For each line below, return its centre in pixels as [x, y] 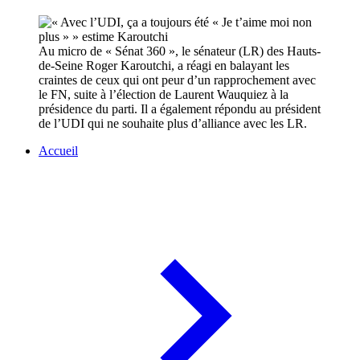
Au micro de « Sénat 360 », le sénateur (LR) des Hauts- [180, 51]
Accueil [58, 151]
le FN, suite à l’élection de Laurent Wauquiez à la [164, 95]
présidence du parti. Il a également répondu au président [180, 109]
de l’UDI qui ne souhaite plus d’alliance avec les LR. [173, 124]
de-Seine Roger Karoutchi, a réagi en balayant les [164, 66]
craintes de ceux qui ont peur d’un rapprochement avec [177, 80]
